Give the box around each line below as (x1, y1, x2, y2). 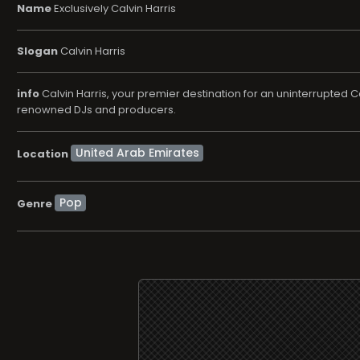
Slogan (17, 43, 58, 59)
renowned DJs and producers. (17, 101, 176, 117)
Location (17, 145, 68, 162)
